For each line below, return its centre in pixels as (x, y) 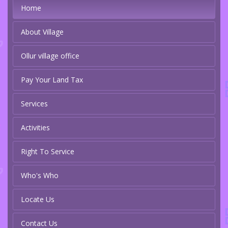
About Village (42, 32)
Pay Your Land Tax (52, 80)
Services (34, 104)
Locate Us (38, 199)
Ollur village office (50, 56)
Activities (35, 128)
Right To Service (48, 152)
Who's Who (40, 176)
